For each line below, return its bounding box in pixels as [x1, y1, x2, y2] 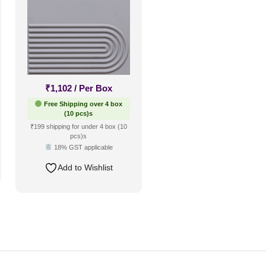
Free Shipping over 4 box [42, 100, 123, 107]
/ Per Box [74, 83, 112, 93]
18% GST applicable [52, 143, 113, 151]
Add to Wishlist [57, 163, 113, 172]
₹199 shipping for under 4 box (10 [30, 122, 127, 130]
